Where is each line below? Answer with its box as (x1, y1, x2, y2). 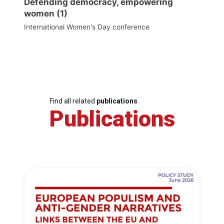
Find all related (49, 97, 96, 105)
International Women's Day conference (24, 22, 149, 31)
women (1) (24, 8, 67, 19)
